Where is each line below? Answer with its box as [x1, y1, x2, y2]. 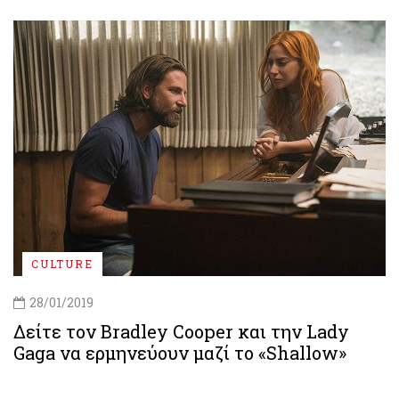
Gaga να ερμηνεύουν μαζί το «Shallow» [13, 341, 346, 365]
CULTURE [31, 256, 94, 272]
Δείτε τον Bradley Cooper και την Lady [13, 320, 349, 344]
